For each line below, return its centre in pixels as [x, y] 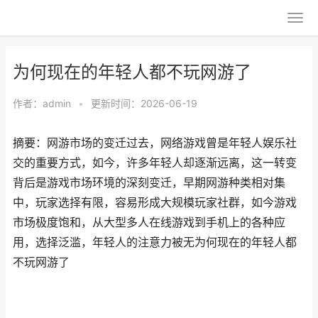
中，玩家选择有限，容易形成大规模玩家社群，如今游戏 [155, 203]
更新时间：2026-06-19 [144, 103]
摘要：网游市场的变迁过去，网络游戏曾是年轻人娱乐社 [155, 143]
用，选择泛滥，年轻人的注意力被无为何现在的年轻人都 [155, 242]
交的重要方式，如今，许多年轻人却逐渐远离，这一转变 [155, 163]
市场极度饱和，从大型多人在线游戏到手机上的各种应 [149, 223]
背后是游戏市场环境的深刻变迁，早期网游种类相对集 [149, 183]
